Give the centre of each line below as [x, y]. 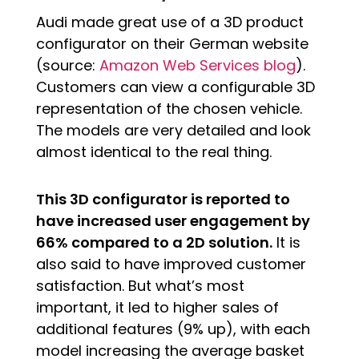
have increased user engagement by [173, 220]
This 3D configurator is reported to [163, 199]
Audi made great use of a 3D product [169, 22]
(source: [67, 65]
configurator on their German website [172, 43]
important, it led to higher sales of [157, 307]
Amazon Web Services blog [197, 65]
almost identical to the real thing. [153, 151]
